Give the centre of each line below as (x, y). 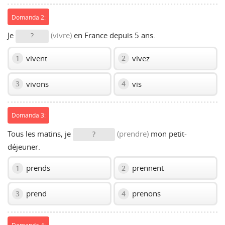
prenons (145, 194)
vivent (36, 58)
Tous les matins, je (40, 133)
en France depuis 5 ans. (114, 35)
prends (37, 168)
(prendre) (133, 133)
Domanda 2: (28, 17)
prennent (147, 168)
